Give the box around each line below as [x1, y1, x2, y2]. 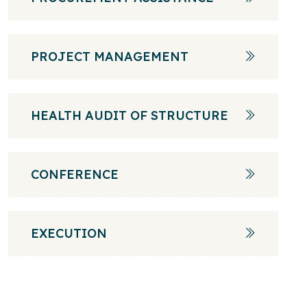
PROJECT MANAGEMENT [31, 49, 188, 64]
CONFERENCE [31, 167, 119, 182]
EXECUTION [31, 225, 107, 241]
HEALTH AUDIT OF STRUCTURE [31, 108, 228, 123]
